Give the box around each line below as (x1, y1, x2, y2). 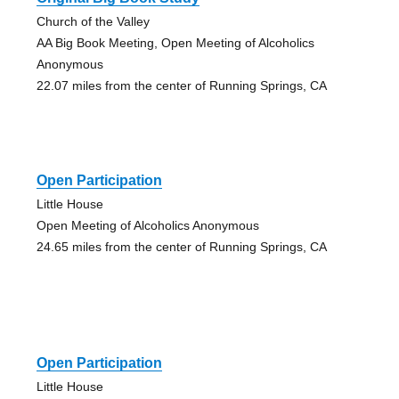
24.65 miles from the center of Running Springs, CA (36, 240, 327, 255)
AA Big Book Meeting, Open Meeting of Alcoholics (36, 36, 314, 51)
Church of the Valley (36, 14, 150, 29)
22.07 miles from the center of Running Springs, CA (36, 78, 327, 94)
